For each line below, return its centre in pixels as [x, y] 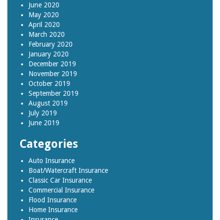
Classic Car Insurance [60, 180]
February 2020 [51, 44]
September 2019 [54, 94]
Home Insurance [53, 210]
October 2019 [49, 84]
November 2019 [53, 74]
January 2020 [49, 54]
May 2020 [44, 15]
